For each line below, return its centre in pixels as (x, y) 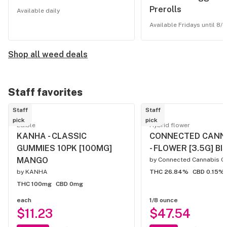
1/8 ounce (164, 200)
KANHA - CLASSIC (52, 136)
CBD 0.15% (209, 172)
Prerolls (165, 9)
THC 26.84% (169, 172)
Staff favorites (45, 92)
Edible (26, 125)
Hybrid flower (170, 125)
